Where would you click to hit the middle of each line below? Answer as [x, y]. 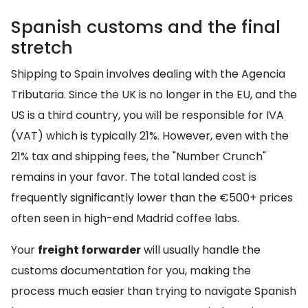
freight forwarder [89, 250]
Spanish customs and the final [146, 27]
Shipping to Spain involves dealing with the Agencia [148, 74]
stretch [42, 48]
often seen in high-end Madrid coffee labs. [125, 219]
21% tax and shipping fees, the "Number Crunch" [139, 157]
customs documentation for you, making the [131, 271]
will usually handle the [201, 250]
